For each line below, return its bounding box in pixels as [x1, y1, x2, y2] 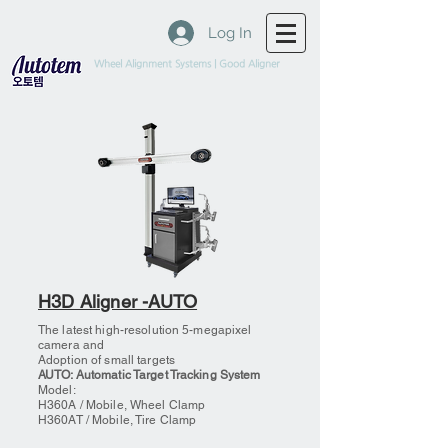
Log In [208, 23, 252, 42]
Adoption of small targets [38, 353, 175, 367]
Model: [38, 383, 76, 397]
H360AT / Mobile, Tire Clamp [38, 413, 197, 427]
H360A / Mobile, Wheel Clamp [38, 398, 206, 412]
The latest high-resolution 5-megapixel [38, 323, 252, 337]
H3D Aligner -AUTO [38, 291, 198, 312]
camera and [38, 338, 105, 352]
